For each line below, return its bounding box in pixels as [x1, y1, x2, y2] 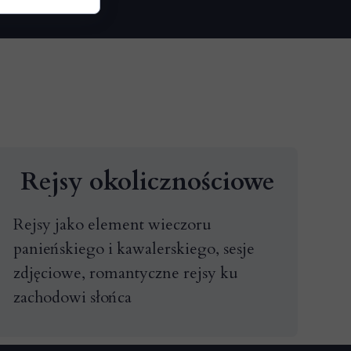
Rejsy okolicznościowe [20, 165, 275, 199]
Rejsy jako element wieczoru [13, 214, 212, 235]
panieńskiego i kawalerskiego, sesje [13, 238, 255, 259]
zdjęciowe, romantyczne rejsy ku [13, 262, 238, 284]
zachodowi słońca [13, 287, 132, 308]
